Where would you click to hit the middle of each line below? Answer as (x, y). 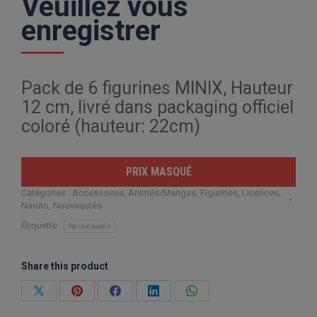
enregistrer (91, 31)
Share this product (65, 266)
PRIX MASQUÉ (158, 172)
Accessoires (98, 193)
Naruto (35, 206)
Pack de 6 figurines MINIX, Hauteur (157, 88)
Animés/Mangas (162, 193)
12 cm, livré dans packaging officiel (157, 108)
